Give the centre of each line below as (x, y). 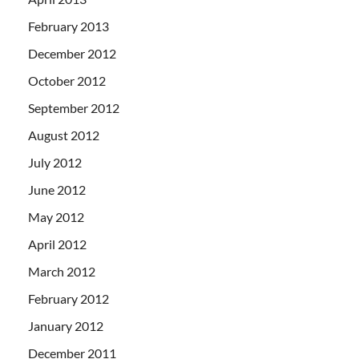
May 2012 (56, 216)
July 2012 (55, 162)
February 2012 (69, 298)
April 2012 (57, 244)
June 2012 (57, 189)
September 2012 (74, 107)
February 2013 (69, 26)
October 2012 (67, 80)
